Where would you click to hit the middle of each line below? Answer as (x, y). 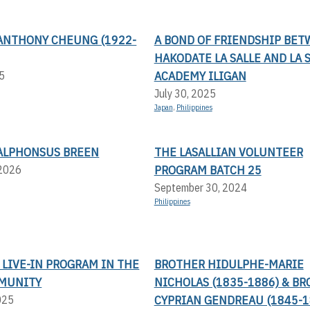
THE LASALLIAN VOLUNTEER (228, 152)
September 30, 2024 (200, 187)
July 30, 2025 (185, 93)
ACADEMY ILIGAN (200, 75)
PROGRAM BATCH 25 (208, 170)
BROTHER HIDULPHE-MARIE (229, 264)
